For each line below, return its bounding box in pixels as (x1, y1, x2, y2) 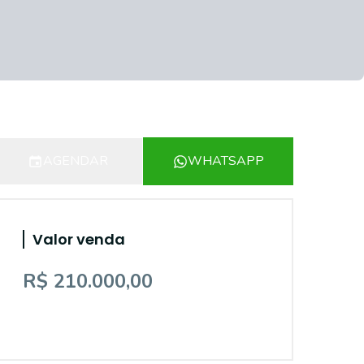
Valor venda (32, 229, 125, 249)
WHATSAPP (187, 152, 264, 170)
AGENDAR (43, 152, 108, 170)
